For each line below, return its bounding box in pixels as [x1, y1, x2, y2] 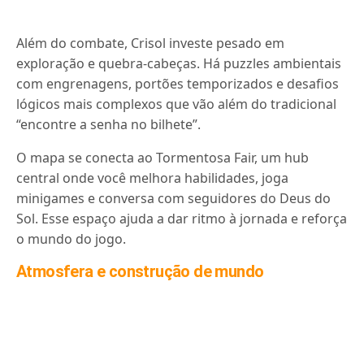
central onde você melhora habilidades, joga [16, 169, 289, 187]
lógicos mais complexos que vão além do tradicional [16, 95, 337, 113]
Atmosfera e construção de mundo [16, 262, 264, 281]
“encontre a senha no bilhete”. [16, 115, 201, 133]
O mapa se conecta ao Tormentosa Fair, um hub [16, 149, 310, 167]
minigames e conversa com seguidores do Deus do [16, 189, 331, 207]
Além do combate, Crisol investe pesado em [16, 34, 285, 52]
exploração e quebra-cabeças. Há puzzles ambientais [16, 54, 342, 72]
